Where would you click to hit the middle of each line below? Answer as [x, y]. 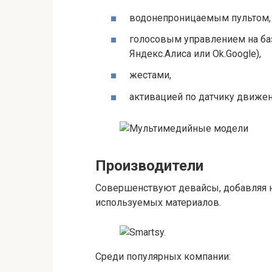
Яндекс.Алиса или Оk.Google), [195, 54]
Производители [149, 166]
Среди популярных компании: [163, 257]
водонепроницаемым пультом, [200, 18]
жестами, [150, 75]
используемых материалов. [158, 203]
